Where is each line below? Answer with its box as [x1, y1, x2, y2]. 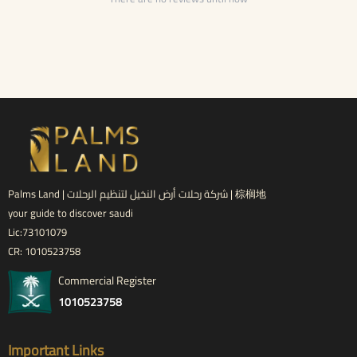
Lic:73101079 [8, 222, 67, 241]
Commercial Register [58, 269, 156, 291]
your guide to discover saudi [8, 203, 133, 222]
